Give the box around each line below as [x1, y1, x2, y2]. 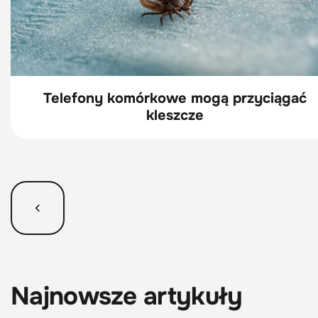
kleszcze [146, 106, 204, 124]
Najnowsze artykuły [11, 280, 243, 312]
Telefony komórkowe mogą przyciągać [43, 89, 307, 107]
